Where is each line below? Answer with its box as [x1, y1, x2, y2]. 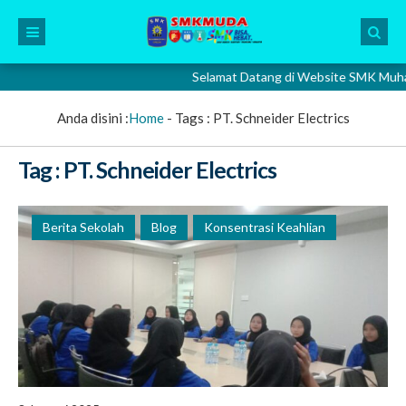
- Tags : [163, 110, 213, 126]
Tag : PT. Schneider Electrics [18, 156, 276, 183]
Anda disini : [56, 110, 129, 126]
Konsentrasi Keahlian [204, 219, 325, 235]
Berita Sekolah [43, 219, 124, 235]
